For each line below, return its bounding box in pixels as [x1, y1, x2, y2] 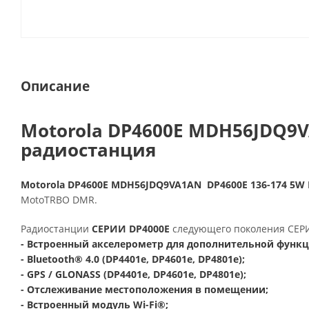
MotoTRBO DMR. [21, 193, 97, 206]
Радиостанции [21, 222, 92, 235]
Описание [21, 77, 90, 94]
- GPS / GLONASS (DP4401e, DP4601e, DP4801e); [21, 268, 246, 281]
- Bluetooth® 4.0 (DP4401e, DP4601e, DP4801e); [21, 252, 245, 266]
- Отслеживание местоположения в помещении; [21, 283, 268, 296]
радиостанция [21, 137, 156, 162]
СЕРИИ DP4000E [92, 222, 170, 235]
